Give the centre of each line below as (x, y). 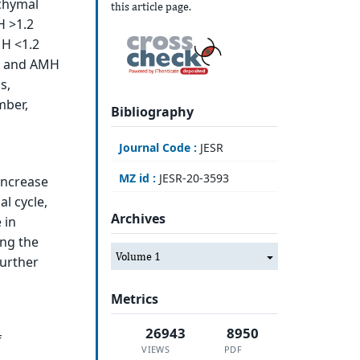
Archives (138, 219)
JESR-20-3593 (192, 178)
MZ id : (137, 178)
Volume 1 (138, 256)
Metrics (134, 299)
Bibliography (152, 111)
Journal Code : (157, 147)
